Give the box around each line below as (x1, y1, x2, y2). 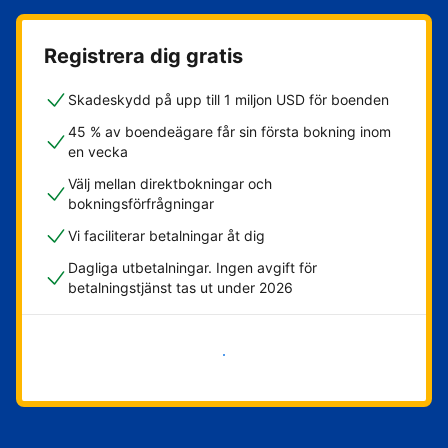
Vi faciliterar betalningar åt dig (68, 227, 265, 245)
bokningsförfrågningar (68, 195, 214, 213)
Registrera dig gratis (44, 44, 243, 69)
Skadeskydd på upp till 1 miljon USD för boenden (68, 91, 389, 109)
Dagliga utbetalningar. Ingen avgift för (68, 259, 317, 277)
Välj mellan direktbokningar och (68, 175, 272, 193)
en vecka (68, 143, 128, 161)
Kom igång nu (159, 346, 249, 364)
